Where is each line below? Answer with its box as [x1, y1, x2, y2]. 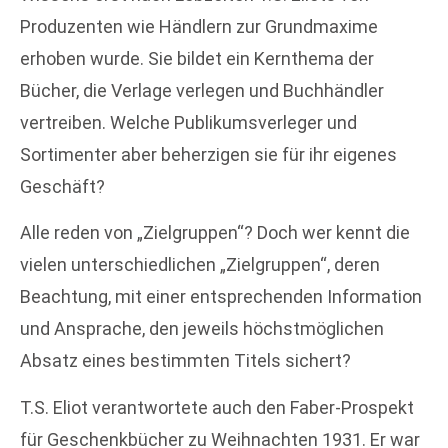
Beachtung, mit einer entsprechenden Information [20, 286, 422, 308]
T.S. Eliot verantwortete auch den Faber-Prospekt [20, 396, 414, 418]
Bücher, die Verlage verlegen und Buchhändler [20, 79, 384, 101]
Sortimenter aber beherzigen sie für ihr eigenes [20, 143, 397, 165]
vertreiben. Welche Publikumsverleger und [20, 111, 357, 133]
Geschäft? [20, 175, 105, 197]
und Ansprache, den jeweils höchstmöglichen [20, 318, 384, 340]
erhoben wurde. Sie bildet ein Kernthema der [20, 47, 374, 69]
